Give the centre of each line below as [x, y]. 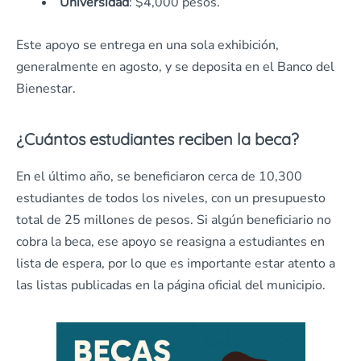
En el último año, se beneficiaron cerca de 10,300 [159, 176]
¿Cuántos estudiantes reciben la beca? [158, 139]
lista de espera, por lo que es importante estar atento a [176, 263]
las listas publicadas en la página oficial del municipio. [171, 285]
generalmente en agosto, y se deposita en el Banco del [175, 67]
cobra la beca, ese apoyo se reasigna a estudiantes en [170, 242]
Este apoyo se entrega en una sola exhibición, [147, 45]
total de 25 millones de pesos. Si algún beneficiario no [174, 220]
